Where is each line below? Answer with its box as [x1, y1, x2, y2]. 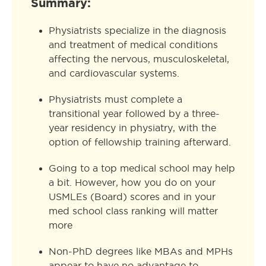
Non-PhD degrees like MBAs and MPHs [49, 246, 233, 256]
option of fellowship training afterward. [49, 137, 231, 147]
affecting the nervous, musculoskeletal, [49, 54, 229, 64]
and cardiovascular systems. [49, 68, 179, 78]
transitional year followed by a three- [49, 109, 220, 119]
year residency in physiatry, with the [49, 123, 216, 133]
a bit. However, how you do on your [49, 178, 216, 188]
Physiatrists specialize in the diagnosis [49, 26, 226, 36]
